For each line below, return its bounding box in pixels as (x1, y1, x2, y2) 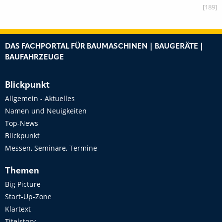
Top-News (5, 118, 38, 128)
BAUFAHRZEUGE (5, 54, 64, 61)
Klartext (5, 204, 31, 214)
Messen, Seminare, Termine (5, 143, 97, 153)
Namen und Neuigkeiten (5, 106, 87, 115)
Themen (5, 166, 39, 175)
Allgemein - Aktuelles (5, 94, 75, 103)
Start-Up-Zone (5, 192, 52, 201)
